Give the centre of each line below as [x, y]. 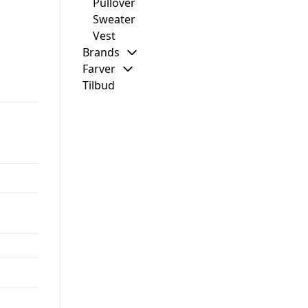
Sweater [114, 19]
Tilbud [99, 85]
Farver [99, 69]
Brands [101, 52]
